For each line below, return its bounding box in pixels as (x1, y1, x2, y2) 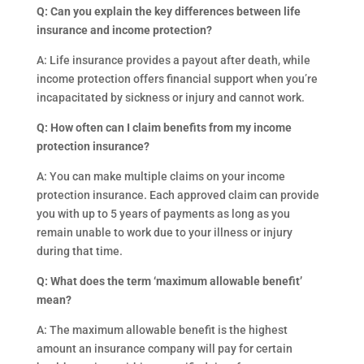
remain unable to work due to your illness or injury (36, 226, 292, 239)
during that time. (36, 245, 123, 258)
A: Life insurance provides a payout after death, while (36, 54, 310, 67)
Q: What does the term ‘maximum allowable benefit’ (36, 275, 302, 288)
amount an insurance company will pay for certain (36, 342, 292, 355)
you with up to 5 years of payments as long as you (36, 207, 290, 220)
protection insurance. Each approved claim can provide (36, 188, 319, 201)
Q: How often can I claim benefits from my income (36, 121, 292, 134)
